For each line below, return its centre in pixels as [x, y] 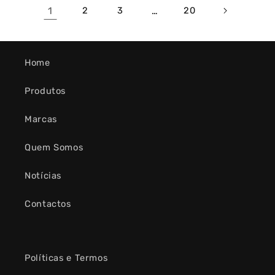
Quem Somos [54, 147]
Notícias [43, 175]
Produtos [45, 91]
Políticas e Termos [66, 258]
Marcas [41, 119]
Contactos [48, 203]
